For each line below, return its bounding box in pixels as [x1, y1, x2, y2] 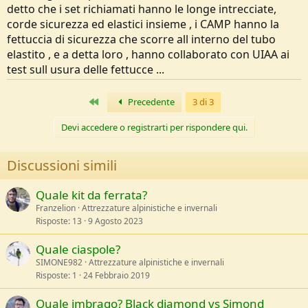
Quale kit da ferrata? [36, 186, 147, 203]
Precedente [125, 95, 175, 108]
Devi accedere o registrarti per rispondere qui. [60, 120, 247, 133]
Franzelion [36, 201, 76, 214]
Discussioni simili [7, 155, 117, 175]
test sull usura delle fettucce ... [7, 61, 164, 77]
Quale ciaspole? [36, 241, 120, 257]
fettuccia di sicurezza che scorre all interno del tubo [7, 31, 276, 47]
